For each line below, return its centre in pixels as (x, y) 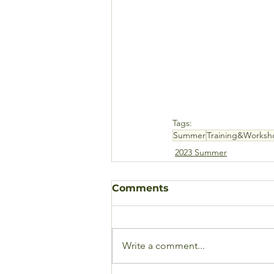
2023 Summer (201, 152)
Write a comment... (164, 245)
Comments (140, 188)
